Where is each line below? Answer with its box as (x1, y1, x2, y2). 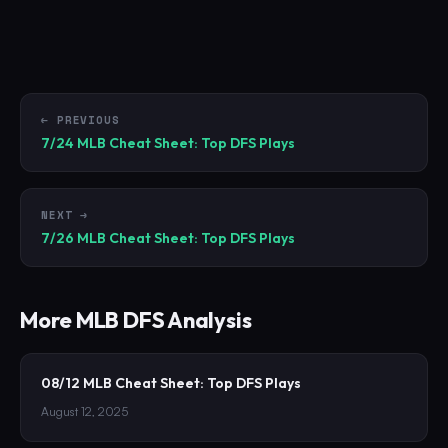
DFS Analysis (119, 306, 252, 335)
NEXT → (41, 207, 89, 224)
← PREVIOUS (41, 112, 120, 129)
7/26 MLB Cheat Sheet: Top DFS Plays (41, 229, 295, 248)
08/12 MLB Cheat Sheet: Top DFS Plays (41, 374, 301, 393)
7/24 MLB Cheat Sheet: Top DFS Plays (41, 134, 295, 153)
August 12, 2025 (41, 404, 128, 420)
